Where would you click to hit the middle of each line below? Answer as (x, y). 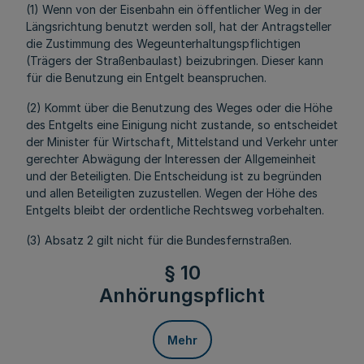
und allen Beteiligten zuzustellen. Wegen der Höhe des (172, 193)
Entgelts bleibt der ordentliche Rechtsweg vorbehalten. (175, 210)
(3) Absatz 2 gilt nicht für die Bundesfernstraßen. (159, 240)
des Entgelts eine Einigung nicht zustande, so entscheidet (182, 125)
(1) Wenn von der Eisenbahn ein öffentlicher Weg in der (174, 9)
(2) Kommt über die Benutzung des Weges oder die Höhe (179, 108)
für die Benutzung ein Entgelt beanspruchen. (146, 78)
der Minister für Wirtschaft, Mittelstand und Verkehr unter (182, 142)
